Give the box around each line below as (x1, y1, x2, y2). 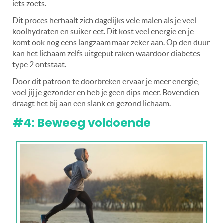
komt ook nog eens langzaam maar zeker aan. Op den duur (12, 37, 210, 47)
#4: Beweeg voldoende (12, 114, 151, 131)
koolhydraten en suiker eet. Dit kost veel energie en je (12, 26, 194, 36)
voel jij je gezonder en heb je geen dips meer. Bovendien (12, 87, 199, 97)
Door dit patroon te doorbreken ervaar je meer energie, (12, 76, 199, 86)
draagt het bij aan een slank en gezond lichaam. (12, 98, 171, 108)
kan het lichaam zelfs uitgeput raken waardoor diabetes (12, 48, 200, 58)
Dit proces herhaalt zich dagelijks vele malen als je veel (12, 15, 196, 25)
